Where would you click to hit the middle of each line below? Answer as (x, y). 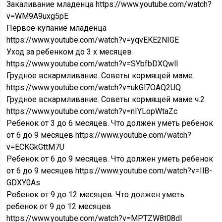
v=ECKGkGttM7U (36, 147)
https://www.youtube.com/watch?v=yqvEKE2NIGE (93, 40)
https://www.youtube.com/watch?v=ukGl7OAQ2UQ (94, 87)
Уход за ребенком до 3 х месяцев (69, 52)
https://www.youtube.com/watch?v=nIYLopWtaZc (92, 111)
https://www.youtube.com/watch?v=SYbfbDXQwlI (93, 64)
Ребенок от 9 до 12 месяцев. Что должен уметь (96, 194)
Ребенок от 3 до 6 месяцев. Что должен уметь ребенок (110, 123)
